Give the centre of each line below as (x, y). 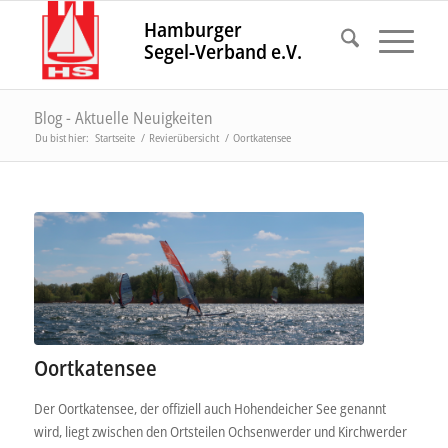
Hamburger (193, 29)
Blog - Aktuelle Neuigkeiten (123, 118)
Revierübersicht (183, 137)
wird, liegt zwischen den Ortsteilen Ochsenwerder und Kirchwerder (220, 431)
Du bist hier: (61, 137)
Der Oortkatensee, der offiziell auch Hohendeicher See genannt (209, 408)
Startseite (114, 137)
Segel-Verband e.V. (223, 51)
